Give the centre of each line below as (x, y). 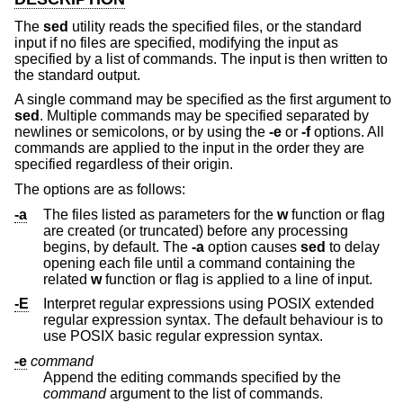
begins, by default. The (152, 246)
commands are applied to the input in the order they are (189, 148)
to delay (353, 246)
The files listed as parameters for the (160, 214)
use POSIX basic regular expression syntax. (300, 336)
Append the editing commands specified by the (192, 377)
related (67, 279)
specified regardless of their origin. (124, 165)
